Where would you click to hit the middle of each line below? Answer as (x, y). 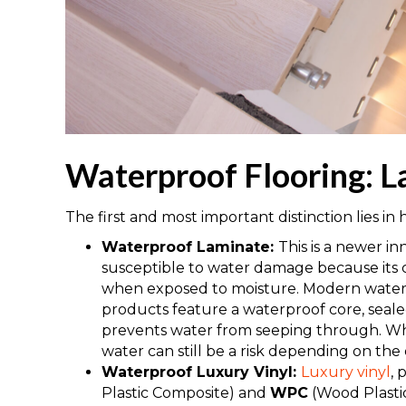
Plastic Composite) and (186, 392)
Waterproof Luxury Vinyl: (201, 372)
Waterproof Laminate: (190, 246)
